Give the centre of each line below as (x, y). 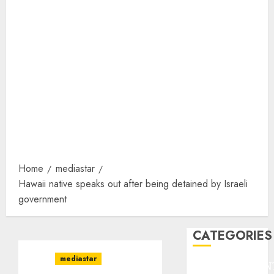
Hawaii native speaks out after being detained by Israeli (133, 184)
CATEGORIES (233, 236)
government (43, 199)
